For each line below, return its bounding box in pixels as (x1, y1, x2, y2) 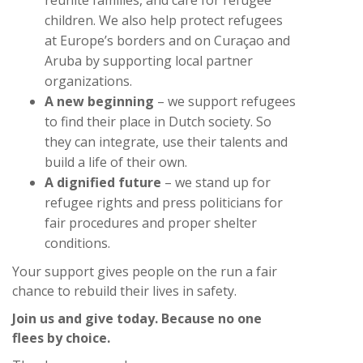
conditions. (45, 233, 110, 252)
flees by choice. (12, 328, 110, 347)
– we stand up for (161, 173, 271, 191)
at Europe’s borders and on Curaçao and (45, 31, 290, 49)
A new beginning (45, 92, 154, 110)
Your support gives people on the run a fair (12, 262, 277, 280)
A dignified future (45, 173, 161, 191)
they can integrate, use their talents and (45, 132, 288, 151)
